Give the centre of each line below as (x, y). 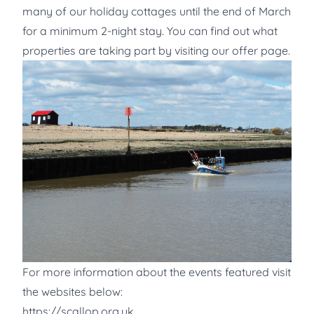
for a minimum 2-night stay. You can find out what (150, 30)
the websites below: (73, 291)
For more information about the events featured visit (157, 272)
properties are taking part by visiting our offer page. (156, 50)
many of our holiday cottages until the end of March (157, 11)
